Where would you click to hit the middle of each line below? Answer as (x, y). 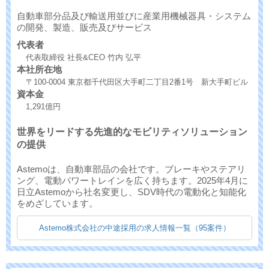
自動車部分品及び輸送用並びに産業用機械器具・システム (134, 16)
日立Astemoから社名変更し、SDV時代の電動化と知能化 (131, 192)
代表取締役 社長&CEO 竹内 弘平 (83, 57)
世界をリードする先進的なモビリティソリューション (132, 131)
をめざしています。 (57, 204)
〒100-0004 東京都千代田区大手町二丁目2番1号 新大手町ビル (137, 82)
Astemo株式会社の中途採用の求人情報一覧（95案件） (134, 228)
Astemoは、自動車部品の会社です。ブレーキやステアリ (131, 169)
